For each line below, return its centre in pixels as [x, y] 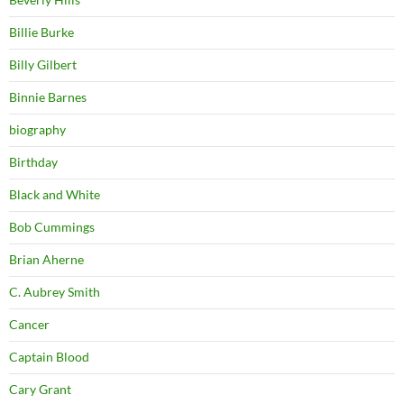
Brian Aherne [46, 259]
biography [37, 129]
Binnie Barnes [48, 96]
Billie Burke [41, 32]
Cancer [29, 324]
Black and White [55, 194]
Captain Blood [49, 356]
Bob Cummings [52, 226]
